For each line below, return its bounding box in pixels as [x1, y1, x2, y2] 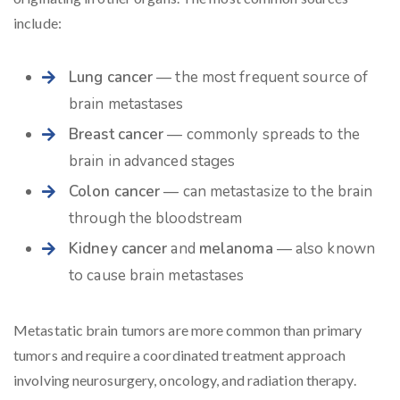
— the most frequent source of [153, 67, 369, 87]
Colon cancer [69, 181, 161, 202]
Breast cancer [69, 124, 164, 145]
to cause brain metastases [69, 265, 245, 286]
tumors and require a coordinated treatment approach [13, 346, 346, 363]
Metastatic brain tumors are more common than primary [13, 321, 362, 338]
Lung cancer [69, 67, 154, 87]
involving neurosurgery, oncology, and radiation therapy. [13, 371, 356, 388]
